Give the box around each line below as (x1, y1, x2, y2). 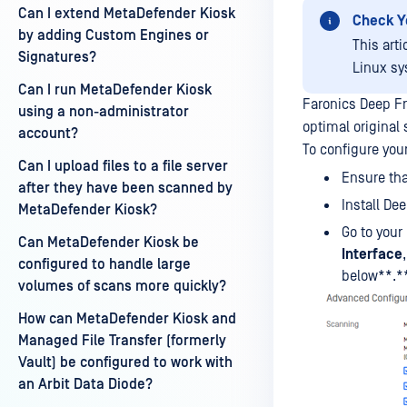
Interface (342, 246, 402, 263)
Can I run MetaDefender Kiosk (18, 82, 212, 98)
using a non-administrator (18, 104, 189, 120)
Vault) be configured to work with (18, 354, 233, 371)
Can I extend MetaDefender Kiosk (18, 5, 235, 22)
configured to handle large (18, 256, 191, 273)
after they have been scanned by (18, 180, 233, 196)
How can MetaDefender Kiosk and (18, 311, 236, 327)
